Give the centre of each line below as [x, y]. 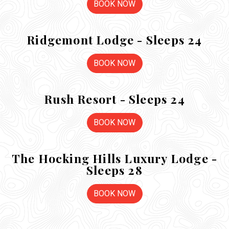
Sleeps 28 [114, 170]
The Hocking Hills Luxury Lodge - [114, 158]
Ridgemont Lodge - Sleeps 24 [114, 40]
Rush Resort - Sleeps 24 [114, 99]
